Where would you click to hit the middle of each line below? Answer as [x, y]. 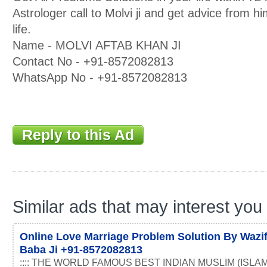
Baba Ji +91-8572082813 [81, 249]
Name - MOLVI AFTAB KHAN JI [97, 45]
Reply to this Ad [78, 135]
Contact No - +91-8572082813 [93, 61]
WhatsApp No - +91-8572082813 [100, 77]
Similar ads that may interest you [137, 207]
